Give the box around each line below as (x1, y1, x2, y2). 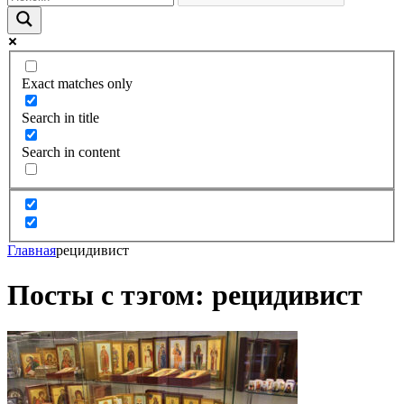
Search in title (22, 109, 99, 125)
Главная (7, 243, 56, 259)
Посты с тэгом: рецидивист (7, 278, 363, 311)
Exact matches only (22, 75, 133, 91)
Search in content (22, 143, 120, 160)
